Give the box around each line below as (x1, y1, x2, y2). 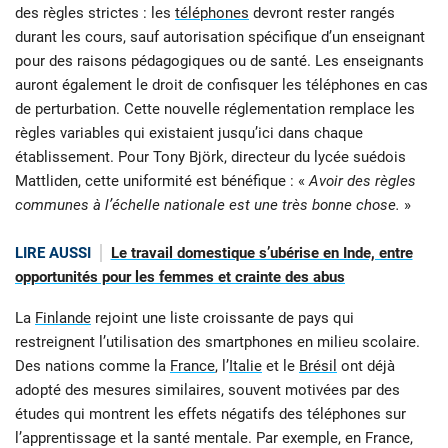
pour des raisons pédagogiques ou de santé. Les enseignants (15, 52, 424, 71)
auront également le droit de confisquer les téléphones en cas (15, 76, 428, 95)
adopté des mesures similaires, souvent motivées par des (15, 380, 400, 399)
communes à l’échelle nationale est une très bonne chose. (15, 196, 400, 215)
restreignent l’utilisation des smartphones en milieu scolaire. (15, 332, 420, 351)
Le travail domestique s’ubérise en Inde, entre (110, 244, 413, 263)
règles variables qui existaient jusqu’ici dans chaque (15, 124, 363, 143)
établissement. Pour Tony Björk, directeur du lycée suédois (15, 148, 406, 167)
